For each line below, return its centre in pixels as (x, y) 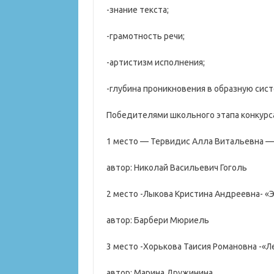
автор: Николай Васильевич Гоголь (176, 168)
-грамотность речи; (145, 36)
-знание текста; (137, 10)
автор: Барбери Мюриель (157, 220)
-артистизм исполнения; (155, 62)
